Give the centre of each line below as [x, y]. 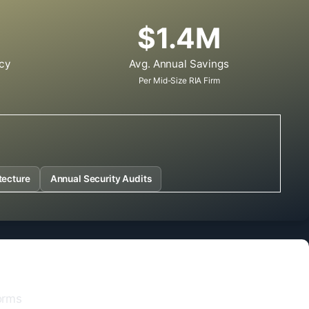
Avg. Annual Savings [179, 64]
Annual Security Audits [101, 179]
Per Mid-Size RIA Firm [179, 80]
